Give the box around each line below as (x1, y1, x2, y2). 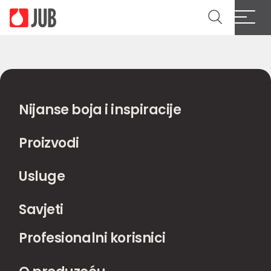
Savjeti (19, 200, 64, 219)
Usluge (19, 167, 65, 186)
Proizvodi (19, 134, 80, 152)
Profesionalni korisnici (19, 229, 166, 247)
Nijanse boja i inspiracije (19, 100, 181, 119)
